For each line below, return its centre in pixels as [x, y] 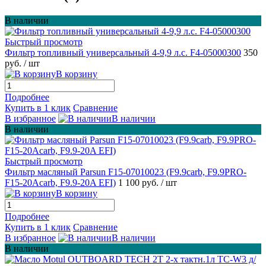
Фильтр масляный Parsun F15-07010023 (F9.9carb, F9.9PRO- [126, 172]
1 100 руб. [140, 182]
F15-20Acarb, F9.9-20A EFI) [60, 182]
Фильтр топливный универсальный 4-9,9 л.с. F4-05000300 [123, 52]
